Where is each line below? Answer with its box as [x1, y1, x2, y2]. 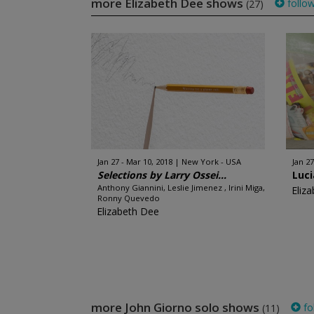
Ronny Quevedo [97, 193, 160, 203]
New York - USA [181, 156, 241, 167]
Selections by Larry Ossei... [97, 168, 226, 182]
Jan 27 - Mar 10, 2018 [97, 156, 172, 167]
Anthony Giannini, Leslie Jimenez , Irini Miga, [97, 182, 265, 193]
